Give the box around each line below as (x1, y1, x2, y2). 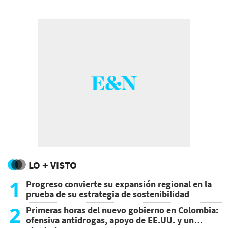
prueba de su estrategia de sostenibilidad (26, 188, 189, 200)
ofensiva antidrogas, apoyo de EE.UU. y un (26, 214, 194, 226)
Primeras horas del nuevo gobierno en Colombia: (26, 204, 218, 216)
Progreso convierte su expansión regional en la (26, 178, 212, 190)
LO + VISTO (28, 159, 77, 172)
